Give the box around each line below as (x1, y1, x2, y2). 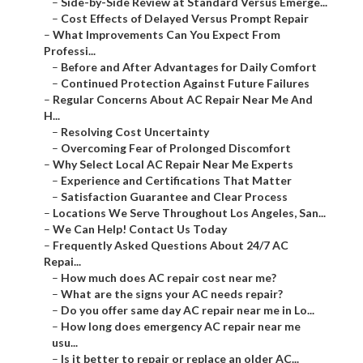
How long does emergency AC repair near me (61, 319, 301, 334)
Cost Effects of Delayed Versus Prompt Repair (61, 11, 309, 26)
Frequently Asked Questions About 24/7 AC (53, 238, 288, 253)
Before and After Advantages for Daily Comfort (61, 60, 317, 75)
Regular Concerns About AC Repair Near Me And (53, 92, 313, 107)
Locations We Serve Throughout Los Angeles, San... (53, 206, 326, 220)
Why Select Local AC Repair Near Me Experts (53, 157, 293, 172)
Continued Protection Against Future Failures (61, 76, 310, 91)
